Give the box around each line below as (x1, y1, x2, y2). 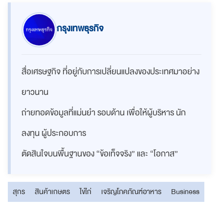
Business (171, 185, 199, 198)
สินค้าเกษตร (35, 185, 70, 198)
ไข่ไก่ (80, 185, 91, 198)
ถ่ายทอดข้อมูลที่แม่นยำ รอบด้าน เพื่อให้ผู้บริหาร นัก (22, 105, 186, 120)
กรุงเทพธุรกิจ (57, 21, 104, 36)
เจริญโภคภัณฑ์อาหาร (101, 185, 161, 198)
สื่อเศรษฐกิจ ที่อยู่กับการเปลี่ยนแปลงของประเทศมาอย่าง (22, 64, 199, 79)
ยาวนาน (22, 85, 48, 99)
